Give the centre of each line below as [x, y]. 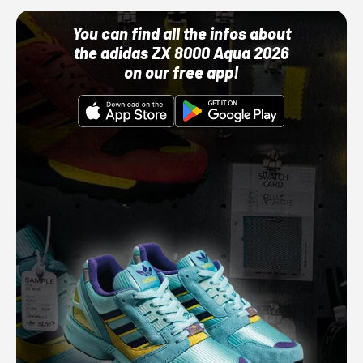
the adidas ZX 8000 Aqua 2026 [181, 53]
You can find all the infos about [181, 34]
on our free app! [181, 73]
